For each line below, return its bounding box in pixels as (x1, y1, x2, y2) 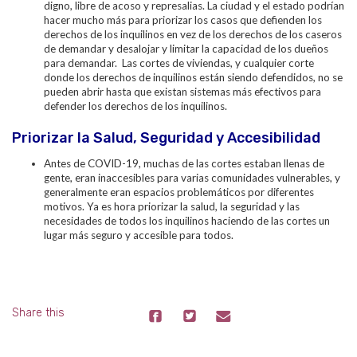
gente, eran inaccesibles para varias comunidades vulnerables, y (44, 171, 340, 184)
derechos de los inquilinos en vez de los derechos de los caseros (44, 28, 342, 41)
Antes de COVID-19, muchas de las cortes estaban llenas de (44, 157, 324, 170)
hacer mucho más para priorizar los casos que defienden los (44, 14, 322, 26)
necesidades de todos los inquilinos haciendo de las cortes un (44, 214, 330, 227)
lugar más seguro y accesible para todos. (44, 229, 238, 241)
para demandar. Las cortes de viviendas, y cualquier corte (44, 57, 314, 69)
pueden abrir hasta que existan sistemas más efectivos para (44, 85, 321, 98)
